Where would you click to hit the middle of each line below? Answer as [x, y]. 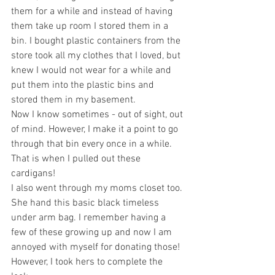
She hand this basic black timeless [86, 203]
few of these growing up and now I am [93, 233]
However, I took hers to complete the [88, 262]
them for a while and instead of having [93, 12]
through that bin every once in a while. [93, 144]
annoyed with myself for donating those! [97, 247]
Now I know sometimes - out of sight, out [98, 115]
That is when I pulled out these [77, 159]
